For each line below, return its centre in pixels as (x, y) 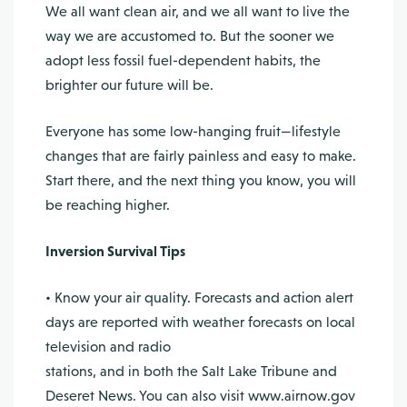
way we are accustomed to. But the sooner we (190, 36)
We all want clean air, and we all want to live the (198, 11)
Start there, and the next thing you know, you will (201, 180)
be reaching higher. (108, 205)
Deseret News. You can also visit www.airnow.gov (200, 396)
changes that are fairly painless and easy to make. (201, 156)
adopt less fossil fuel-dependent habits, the (183, 60)
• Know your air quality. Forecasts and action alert (199, 298)
